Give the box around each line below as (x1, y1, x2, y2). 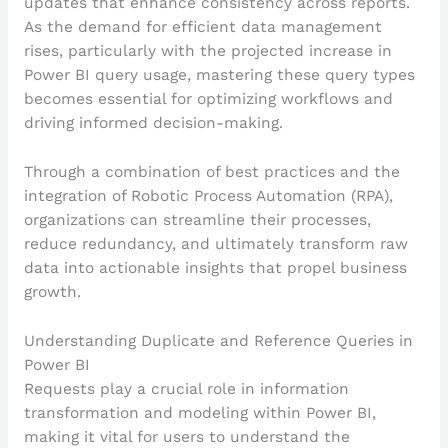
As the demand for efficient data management (23, 18, 382, 37)
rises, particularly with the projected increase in (23, 42, 392, 61)
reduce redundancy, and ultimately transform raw (23, 234, 408, 253)
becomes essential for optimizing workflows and (23, 90, 393, 109)
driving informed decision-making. (23, 114, 283, 133)
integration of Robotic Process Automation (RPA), (23, 186, 393, 205)
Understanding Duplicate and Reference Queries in (23, 331, 413, 350)
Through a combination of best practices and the (23, 162, 400, 181)
